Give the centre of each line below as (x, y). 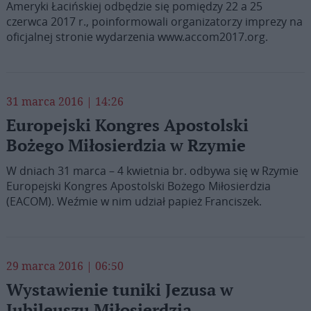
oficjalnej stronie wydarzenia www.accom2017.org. (137, 37)
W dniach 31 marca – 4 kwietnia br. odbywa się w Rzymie (152, 171)
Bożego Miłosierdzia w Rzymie (126, 146)
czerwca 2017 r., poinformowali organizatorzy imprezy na (154, 22)
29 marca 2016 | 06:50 (65, 266)
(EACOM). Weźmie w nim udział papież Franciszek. (134, 201)
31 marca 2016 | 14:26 (65, 101)
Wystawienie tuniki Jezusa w (119, 291)
